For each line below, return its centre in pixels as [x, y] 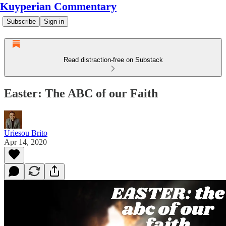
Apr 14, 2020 [25, 142]
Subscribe [21, 21]
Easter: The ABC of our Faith [81, 93]
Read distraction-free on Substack [113, 60]
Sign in [54, 21]
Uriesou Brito [26, 133]
